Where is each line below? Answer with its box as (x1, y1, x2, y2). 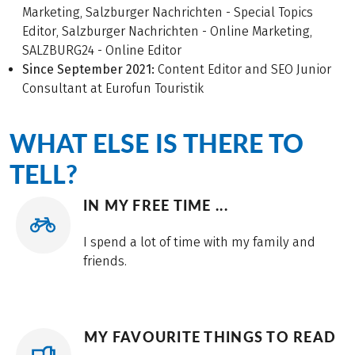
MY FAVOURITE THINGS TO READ (83, 328, 337, 346)
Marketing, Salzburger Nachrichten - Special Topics (22, 4, 313, 20)
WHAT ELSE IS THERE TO (10, 128, 303, 159)
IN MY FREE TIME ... (82, 197, 228, 215)
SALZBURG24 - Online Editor (22, 42, 181, 58)
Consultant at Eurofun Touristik (22, 80, 204, 96)
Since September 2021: (22, 61, 155, 77)
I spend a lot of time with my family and (82, 235, 315, 250)
